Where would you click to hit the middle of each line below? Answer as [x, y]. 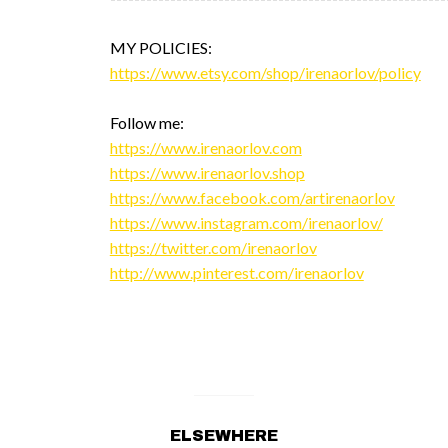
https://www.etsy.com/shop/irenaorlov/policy [265, 72]
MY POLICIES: [160, 47]
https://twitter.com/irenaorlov [213, 247]
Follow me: [146, 122]
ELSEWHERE [223, 435]
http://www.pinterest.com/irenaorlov [236, 272]
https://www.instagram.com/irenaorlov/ [246, 222]
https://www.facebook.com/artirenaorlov [252, 197]
